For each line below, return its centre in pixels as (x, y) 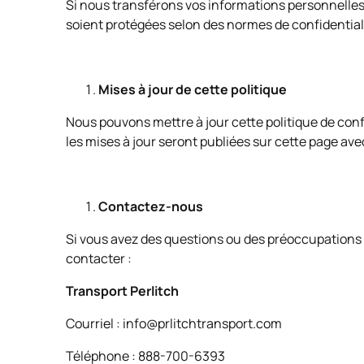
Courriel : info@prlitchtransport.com (175, 323)
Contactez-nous (150, 206)
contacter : (100, 258)
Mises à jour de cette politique (192, 89)
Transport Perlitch (122, 291)
